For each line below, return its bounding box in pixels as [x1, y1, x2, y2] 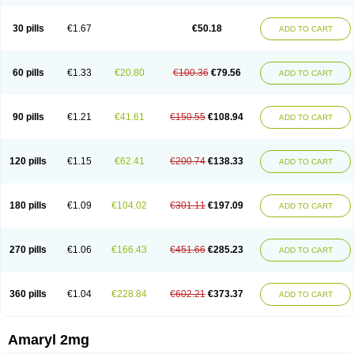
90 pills [12, 111, 44, 122]
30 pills [12, 23, 44, 34]
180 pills [9, 200, 47, 211]
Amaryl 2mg [8, 332, 89, 348]
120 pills [9, 156, 47, 167]
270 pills [9, 244, 47, 255]
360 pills [9, 288, 47, 299]
